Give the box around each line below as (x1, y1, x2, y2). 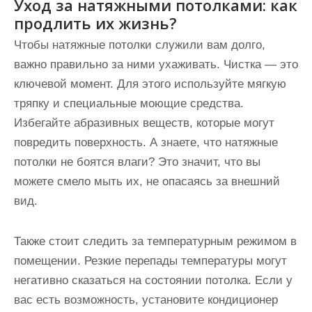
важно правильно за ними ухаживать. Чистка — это (14, 58, 298, 71)
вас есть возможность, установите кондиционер (14, 293, 278, 306)
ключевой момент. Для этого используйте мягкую (14, 77, 286, 91)
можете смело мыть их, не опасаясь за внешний (14, 175, 280, 188)
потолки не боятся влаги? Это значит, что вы (14, 155, 260, 169)
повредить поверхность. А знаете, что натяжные (14, 136, 278, 149)
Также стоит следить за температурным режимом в (14, 235, 297, 248)
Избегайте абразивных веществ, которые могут (14, 116, 274, 130)
